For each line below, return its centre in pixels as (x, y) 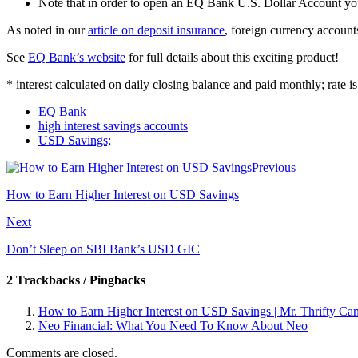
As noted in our (47, 30)
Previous (274, 167)
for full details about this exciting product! (232, 57)
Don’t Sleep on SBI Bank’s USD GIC (103, 249)
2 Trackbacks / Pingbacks (76, 280)
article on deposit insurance (156, 30)
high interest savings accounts (113, 125)
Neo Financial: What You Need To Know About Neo (173, 326)
